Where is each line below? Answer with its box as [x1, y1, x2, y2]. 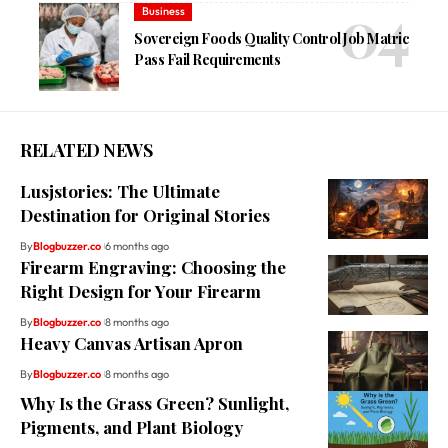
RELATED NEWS [20, 137, 152, 162]
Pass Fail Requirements [134, 49, 281, 69]
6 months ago [104, 238, 169, 253]
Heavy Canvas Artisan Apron [20, 331, 243, 354]
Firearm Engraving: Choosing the [20, 255, 286, 278]
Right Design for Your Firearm [20, 279, 261, 302]
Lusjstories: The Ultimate [20, 179, 220, 202]
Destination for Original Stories [20, 203, 270, 226]
